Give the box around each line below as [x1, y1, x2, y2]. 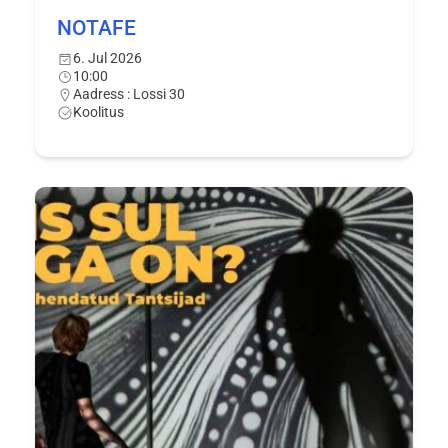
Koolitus [72, 103, 124, 120]
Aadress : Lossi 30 [72, 85, 185, 102]
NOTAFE [56, 14, 136, 40]
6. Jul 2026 [72, 49, 142, 66]
